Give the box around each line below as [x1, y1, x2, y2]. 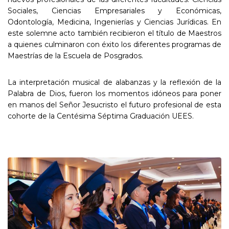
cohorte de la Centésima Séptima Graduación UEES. [8, 111, 194, 121]
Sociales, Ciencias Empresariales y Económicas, [8, 6, 221, 15]
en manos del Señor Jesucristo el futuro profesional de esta [8, 100, 221, 109]
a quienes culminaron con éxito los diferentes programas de [8, 39, 221, 49]
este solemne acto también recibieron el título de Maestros [8, 28, 221, 38]
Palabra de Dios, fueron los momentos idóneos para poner [8, 88, 221, 98]
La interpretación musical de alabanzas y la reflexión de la [8, 77, 221, 87]
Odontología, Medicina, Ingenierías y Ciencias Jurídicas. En [8, 17, 221, 27]
